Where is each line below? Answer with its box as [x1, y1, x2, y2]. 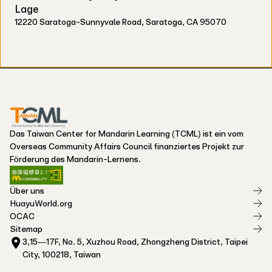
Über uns [10, 185, 44, 195]
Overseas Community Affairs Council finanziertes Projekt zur [10, 141, 244, 151]
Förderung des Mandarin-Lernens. [10, 154, 141, 164]
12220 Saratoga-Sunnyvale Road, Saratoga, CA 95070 [15, 16, 226, 27]
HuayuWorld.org [10, 198, 72, 208]
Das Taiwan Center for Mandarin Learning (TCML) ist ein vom [10, 128, 243, 138]
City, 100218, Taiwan [22, 249, 101, 259]
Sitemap [10, 223, 42, 234]
